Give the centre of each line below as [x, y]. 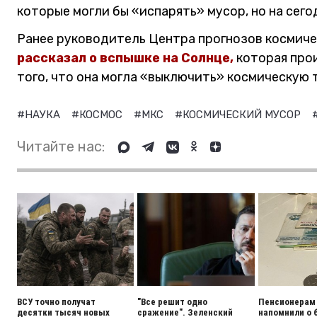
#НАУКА [40, 115]
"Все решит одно [173, 302]
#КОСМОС [98, 115]
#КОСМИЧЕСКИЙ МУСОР [239, 115]
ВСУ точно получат [56, 302]
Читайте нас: [61, 146]
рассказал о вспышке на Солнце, [125, 58]
